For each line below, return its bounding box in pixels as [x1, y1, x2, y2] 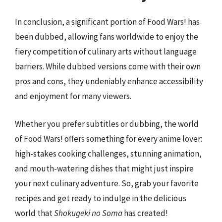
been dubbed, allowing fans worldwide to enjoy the [15, 31, 198, 42]
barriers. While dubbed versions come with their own [15, 61, 201, 72]
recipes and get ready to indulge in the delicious [15, 192, 186, 204]
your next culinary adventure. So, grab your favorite [15, 177, 199, 189]
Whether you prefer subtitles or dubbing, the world [15, 118, 199, 129]
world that [15, 207, 54, 219]
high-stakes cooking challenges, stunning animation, [15, 148, 202, 159]
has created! [122, 207, 168, 219]
